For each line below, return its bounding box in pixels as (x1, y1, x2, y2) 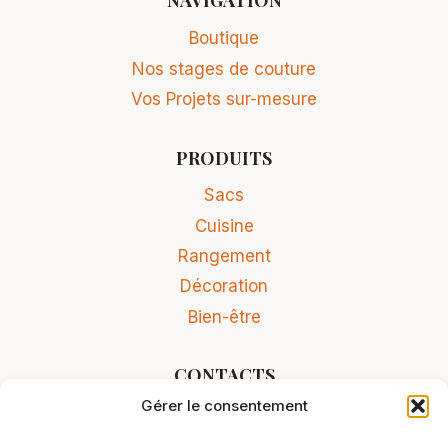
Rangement (177, 246, 271, 267)
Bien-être (187, 306, 261, 327)
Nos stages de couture (132, 58, 316, 79)
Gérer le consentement (140, 396, 308, 415)
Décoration (180, 276, 268, 297)
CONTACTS (173, 363, 275, 388)
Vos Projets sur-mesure (131, 88, 317, 109)
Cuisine (194, 215, 254, 236)
